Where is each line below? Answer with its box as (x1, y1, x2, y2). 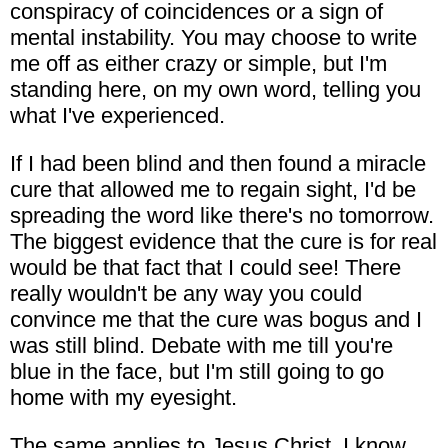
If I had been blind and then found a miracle (10, 150, 426, 176)
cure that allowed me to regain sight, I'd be (10, 176, 416, 202)
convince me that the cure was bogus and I (10, 306, 422, 332)
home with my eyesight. (10, 384, 237, 410)
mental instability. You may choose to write (10, 24, 417, 50)
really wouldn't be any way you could (10, 280, 362, 306)
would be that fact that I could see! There (10, 254, 401, 280)
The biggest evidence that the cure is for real (10, 228, 437, 254)
